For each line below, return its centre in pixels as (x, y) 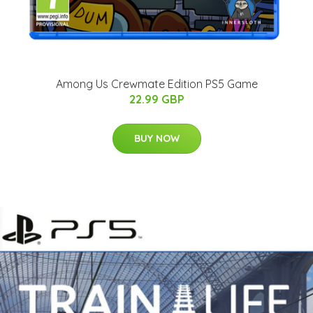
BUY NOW (156, 138)
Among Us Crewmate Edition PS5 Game (156, 83)
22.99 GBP (156, 99)
